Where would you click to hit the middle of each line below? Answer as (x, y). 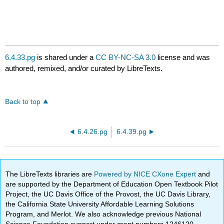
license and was (183, 57)
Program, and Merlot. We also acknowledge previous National (103, 214)
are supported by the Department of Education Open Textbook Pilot (112, 184)
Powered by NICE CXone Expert (146, 174)
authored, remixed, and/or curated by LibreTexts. (84, 68)
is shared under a (65, 57)
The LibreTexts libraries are (50, 174)
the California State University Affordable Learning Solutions (100, 204)
